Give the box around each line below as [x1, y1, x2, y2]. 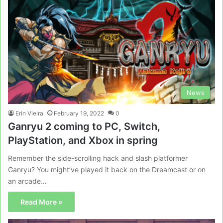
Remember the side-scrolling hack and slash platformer [8, 154, 188, 163]
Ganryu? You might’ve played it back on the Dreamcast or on [8, 165, 206, 174]
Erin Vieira [15, 110, 43, 117]
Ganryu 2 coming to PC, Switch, [8, 120, 160, 133]
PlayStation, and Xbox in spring [8, 134, 158, 147]
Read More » [20, 198, 62, 207]
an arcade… [8, 177, 47, 186]
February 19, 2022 [54, 110, 104, 117]
